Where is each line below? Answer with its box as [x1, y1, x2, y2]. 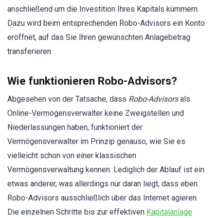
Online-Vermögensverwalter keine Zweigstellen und [7, 108, 184, 118]
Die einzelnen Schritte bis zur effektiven [7, 207, 146, 217]
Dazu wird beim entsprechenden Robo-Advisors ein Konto [7, 18, 205, 28]
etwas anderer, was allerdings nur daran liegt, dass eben [7, 179, 198, 188]
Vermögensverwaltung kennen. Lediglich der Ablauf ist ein [7, 164, 204, 174]
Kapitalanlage [146, 207, 192, 217]
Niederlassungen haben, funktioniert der [7, 122, 143, 132]
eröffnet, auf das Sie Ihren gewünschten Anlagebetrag [7, 32, 190, 42]
